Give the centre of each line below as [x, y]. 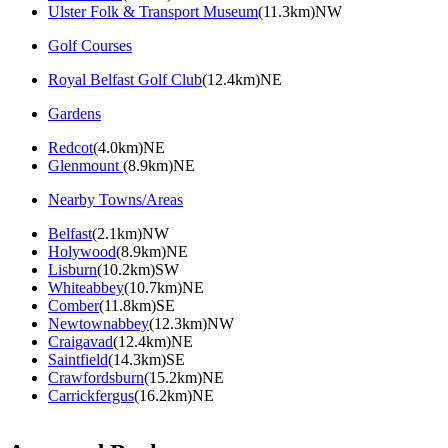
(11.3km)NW [300, 11]
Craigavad [80, 341]
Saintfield [78, 359]
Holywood [82, 251]
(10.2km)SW [138, 269]
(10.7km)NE [164, 287]
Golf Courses [90, 45]
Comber [73, 305]
